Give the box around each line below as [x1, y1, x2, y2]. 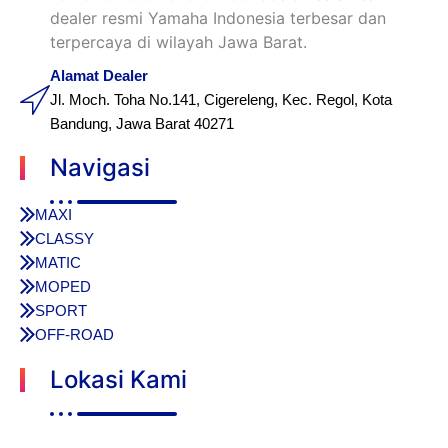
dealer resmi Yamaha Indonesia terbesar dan [50, 8, 386, 29]
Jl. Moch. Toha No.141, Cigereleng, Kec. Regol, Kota [50, 92, 392, 109]
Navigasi [50, 153, 150, 183]
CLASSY [35, 230, 94, 248]
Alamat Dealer [50, 68, 148, 85]
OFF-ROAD [35, 326, 114, 344]
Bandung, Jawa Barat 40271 [50, 116, 234, 133]
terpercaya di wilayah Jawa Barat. [50, 32, 307, 53]
